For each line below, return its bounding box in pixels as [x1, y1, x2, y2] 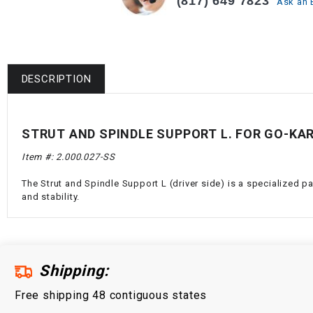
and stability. [22, 191, 80, 203]
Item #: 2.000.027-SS [22, 152, 115, 163]
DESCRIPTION [21, 72, 92, 85]
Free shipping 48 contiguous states [15, 289, 208, 303]
